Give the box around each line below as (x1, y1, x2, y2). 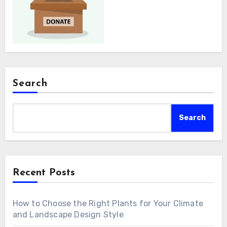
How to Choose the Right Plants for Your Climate (12, 199, 203, 209)
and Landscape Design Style (12, 210, 124, 220)
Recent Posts (12, 168, 75, 178)
